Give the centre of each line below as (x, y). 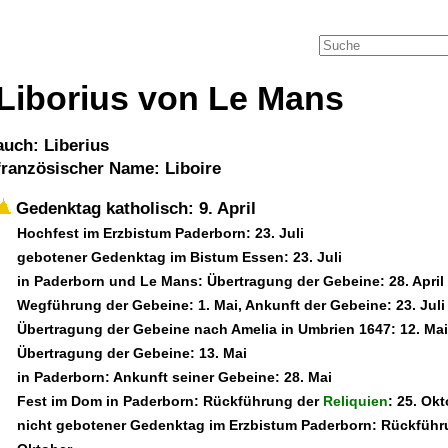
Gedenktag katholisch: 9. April (133, 208)
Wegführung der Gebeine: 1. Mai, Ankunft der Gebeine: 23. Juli (231, 305)
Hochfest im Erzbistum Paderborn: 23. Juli (160, 233)
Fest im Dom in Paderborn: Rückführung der (170, 401)
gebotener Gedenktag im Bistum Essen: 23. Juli (179, 257)
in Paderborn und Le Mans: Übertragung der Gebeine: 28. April (230, 281)
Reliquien (355, 401)
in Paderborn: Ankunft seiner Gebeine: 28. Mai (174, 377)
